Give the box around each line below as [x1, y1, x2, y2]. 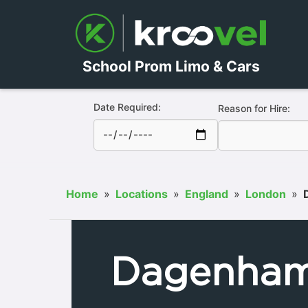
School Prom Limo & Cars [82, 56, 260, 75]
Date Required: [93, 100, 161, 113]
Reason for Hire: [217, 102, 290, 114]
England [185, 186, 228, 201]
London [245, 186, 286, 201]
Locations [115, 186, 168, 201]
